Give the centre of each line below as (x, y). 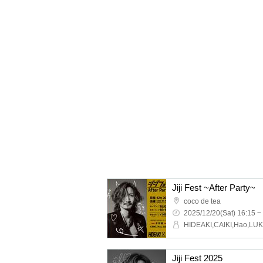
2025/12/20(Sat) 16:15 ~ (222, 213)
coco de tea (202, 201)
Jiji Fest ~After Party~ (214, 188)
